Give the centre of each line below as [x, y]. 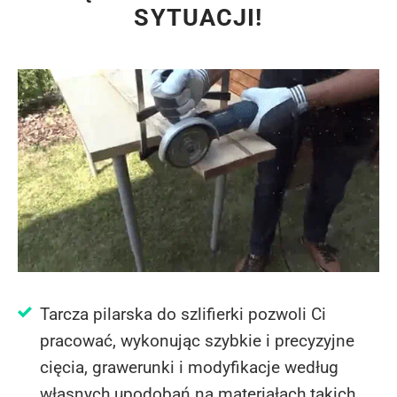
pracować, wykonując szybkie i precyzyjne [197, 341]
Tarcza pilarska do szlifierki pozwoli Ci [183, 315]
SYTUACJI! [198, 18]
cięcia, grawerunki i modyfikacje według [189, 368]
